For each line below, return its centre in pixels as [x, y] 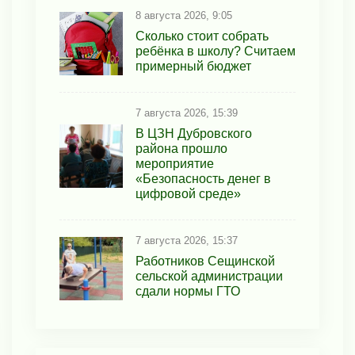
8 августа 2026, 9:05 [184, 16]
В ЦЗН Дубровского [194, 134]
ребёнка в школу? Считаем [216, 52]
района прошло [181, 149]
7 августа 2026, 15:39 [187, 113]
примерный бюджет [193, 67]
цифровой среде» [188, 194]
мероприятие [175, 164]
